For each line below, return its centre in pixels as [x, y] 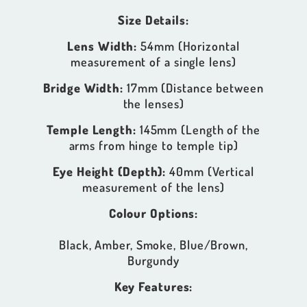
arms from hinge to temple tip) [153, 145]
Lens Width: [102, 46]
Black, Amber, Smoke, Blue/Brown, [153, 244]
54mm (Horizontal [188, 46]
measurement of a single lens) [153, 61]
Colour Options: [153, 213]
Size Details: [153, 20]
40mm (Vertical [210, 171]
